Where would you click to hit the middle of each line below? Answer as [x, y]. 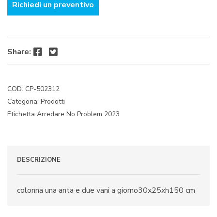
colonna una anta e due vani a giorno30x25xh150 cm [106, 190]
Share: [19, 52]
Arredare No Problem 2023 [78, 114]
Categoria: [24, 101]
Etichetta [22, 114]
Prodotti [53, 101]
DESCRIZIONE [39, 160]
